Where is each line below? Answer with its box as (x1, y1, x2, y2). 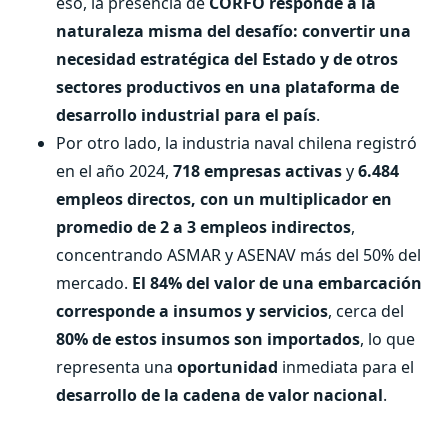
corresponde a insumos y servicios (56, 300, 328, 322)
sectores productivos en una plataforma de (56, 76, 399, 98)
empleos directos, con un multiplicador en (56, 188, 392, 210)
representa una (56, 356, 177, 378)
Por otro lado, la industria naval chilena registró (56, 132, 417, 154)
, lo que (360, 328, 415, 350)
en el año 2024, (56, 160, 173, 182)
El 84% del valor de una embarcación (132, 272, 422, 294)
